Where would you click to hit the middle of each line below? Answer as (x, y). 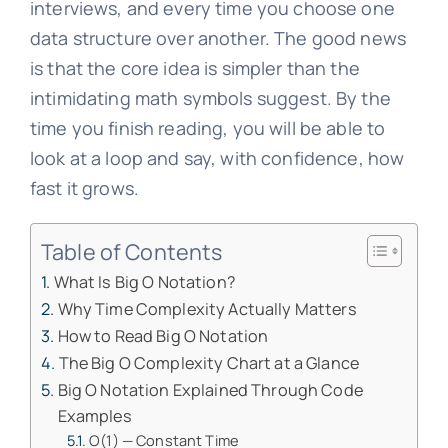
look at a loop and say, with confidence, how (217, 158)
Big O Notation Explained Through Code (210, 390)
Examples (94, 416)
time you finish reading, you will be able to (207, 128)
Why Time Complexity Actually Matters (207, 309)
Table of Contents (131, 251)
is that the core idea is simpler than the (194, 68)
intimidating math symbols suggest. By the (210, 98)
